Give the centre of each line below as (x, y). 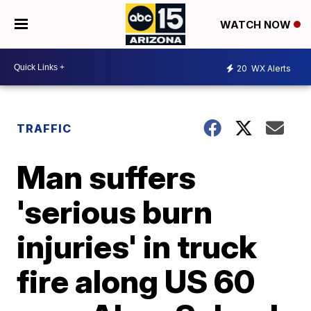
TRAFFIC (44, 128)
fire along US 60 (136, 281)
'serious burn (115, 212)
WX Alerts (270, 68)
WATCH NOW (257, 25)
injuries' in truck (137, 246)
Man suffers (107, 177)
